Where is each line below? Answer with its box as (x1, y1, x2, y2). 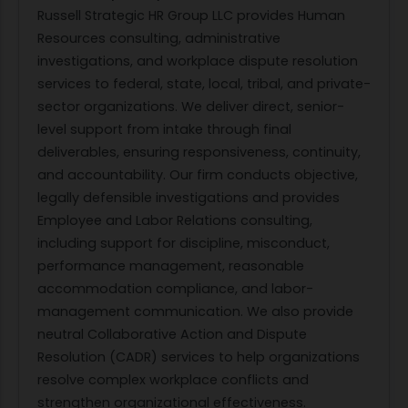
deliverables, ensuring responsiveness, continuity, (37, 143, 361, 162)
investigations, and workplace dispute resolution (37, 52, 358, 71)
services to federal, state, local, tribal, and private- (37, 75, 371, 94)
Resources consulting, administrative (37, 29, 280, 48)
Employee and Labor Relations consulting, (37, 211, 312, 230)
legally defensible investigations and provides (37, 189, 340, 208)
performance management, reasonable (37, 257, 304, 276)
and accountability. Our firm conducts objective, (37, 166, 358, 185)
